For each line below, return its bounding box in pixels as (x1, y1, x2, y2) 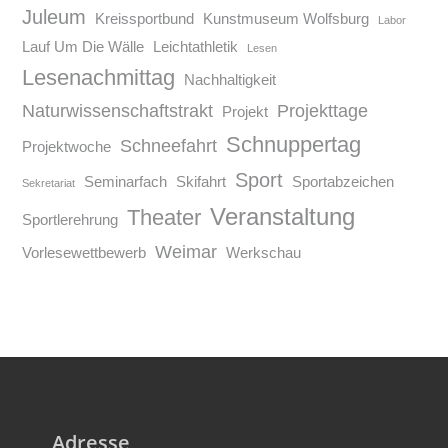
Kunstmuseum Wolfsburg (203, 9, 370, 27)
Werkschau (226, 243, 302, 261)
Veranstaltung (210, 202, 356, 230)
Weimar (155, 241, 218, 262)
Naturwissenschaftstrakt (22, 100, 214, 121)
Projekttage (277, 100, 369, 121)
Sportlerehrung (22, 210, 119, 228)
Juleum (22, 5, 87, 28)
